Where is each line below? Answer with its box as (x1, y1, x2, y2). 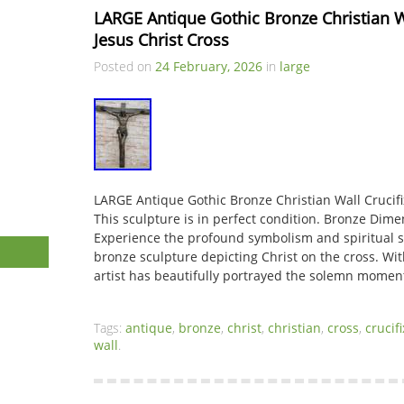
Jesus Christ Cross (94, 29, 229, 50)
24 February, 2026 (155, 58, 262, 75)
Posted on (94, 58, 155, 75)
